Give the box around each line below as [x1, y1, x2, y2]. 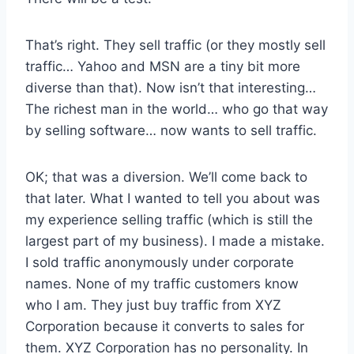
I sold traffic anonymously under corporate [25, 254, 294, 270]
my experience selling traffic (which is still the [25, 211, 313, 228]
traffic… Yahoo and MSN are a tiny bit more [25, 58, 300, 74]
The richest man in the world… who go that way [25, 100, 328, 117]
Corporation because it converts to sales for [25, 318, 304, 334]
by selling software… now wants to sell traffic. [25, 122, 317, 138]
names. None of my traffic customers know [25, 275, 299, 292]
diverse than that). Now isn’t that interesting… [25, 79, 316, 96]
